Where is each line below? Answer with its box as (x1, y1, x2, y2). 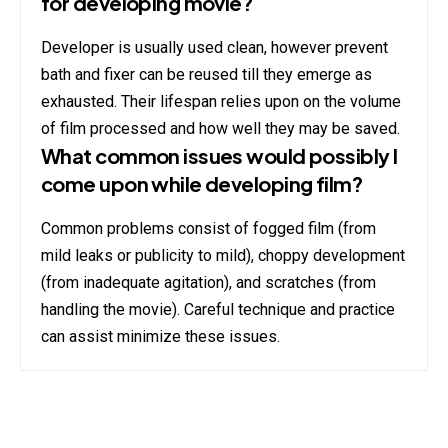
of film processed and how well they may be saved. (41, 119, 400, 139)
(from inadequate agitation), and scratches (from (41, 273, 376, 293)
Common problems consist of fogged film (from (41, 219, 376, 239)
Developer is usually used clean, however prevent (41, 38, 388, 58)
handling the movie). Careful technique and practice (41, 300, 395, 320)
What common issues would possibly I (41, 143, 398, 169)
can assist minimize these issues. (41, 327, 280, 347)
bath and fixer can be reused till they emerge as (41, 65, 372, 85)
